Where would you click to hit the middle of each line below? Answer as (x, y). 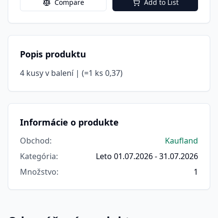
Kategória (38, 156)
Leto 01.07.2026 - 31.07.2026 (147, 156)
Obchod (35, 141)
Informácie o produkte (69, 122)
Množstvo (38, 172)
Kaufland (182, 141)
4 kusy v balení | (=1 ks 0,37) (71, 73)
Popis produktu (53, 54)
